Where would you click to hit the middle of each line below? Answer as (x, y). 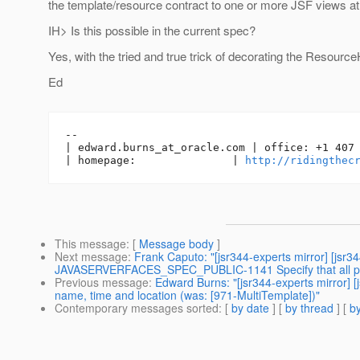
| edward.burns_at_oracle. (145, 148)
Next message (91, 257)
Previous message (102, 282)
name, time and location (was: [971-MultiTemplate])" (187, 295)
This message (90, 244)
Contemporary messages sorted (137, 308)
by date (250, 308)
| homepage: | (155, 161)
